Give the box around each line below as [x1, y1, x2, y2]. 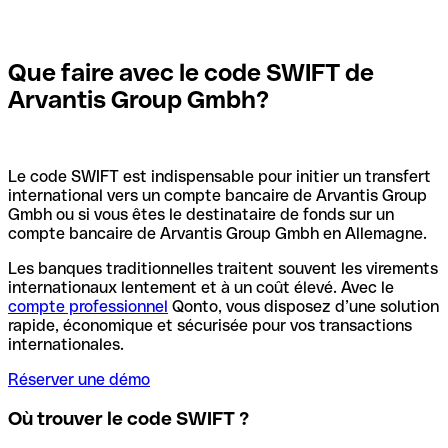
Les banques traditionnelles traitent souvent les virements [8, 259, 438, 279]
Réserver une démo [8, 370, 150, 390]
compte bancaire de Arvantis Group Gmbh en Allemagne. [8, 224, 427, 244]
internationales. [8, 335, 124, 355]
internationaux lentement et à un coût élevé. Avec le [8, 278, 394, 298]
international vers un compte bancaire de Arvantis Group [8, 186, 427, 206]
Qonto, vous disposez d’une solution [168, 297, 439, 317]
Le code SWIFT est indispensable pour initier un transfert [8, 167, 431, 187]
